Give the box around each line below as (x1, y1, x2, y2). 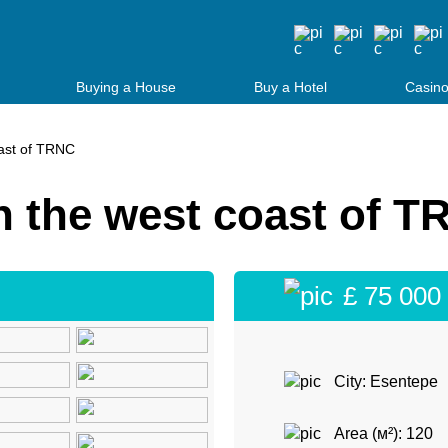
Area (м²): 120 (334, 425, 433, 442)
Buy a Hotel (254, 79, 327, 95)
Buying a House (76, 79, 176, 95)
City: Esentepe (334, 373, 438, 390)
